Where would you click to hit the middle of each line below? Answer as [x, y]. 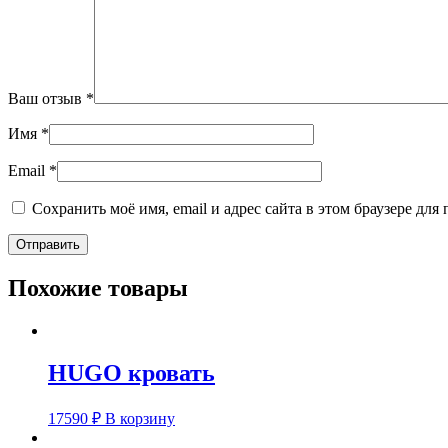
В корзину [140, 419]
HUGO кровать [131, 373]
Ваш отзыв [47, 99]
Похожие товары [98, 288]
